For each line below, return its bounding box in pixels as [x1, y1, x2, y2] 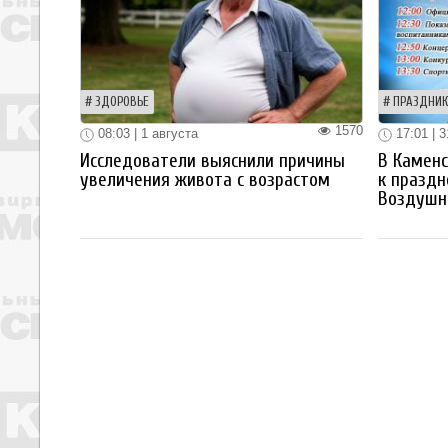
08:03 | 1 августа [94, 126, 198, 142]
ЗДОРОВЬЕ [95, 95, 149, 110]
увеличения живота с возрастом [80, 168, 330, 191]
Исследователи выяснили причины [80, 149, 345, 172]
